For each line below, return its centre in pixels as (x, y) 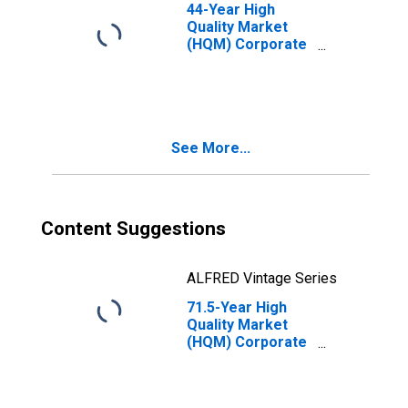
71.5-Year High (237, 307)
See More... (211, 148)
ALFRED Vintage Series (262, 278)
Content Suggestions (133, 229)
